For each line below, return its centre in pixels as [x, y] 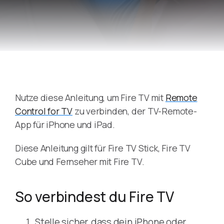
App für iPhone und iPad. [65, 124]
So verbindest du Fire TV [94, 196]
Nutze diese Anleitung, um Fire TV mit [90, 97]
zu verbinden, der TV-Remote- [134, 111]
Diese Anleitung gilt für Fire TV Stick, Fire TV [103, 148]
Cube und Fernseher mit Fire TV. [80, 161]
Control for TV [44, 111]
